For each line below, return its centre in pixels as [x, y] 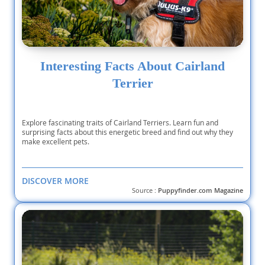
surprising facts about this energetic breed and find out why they [127, 132]
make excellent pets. [56, 141]
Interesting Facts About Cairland [132, 66]
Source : [145, 190]
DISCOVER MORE [55, 180]
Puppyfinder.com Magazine [201, 190]
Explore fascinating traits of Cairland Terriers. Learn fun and [120, 122]
